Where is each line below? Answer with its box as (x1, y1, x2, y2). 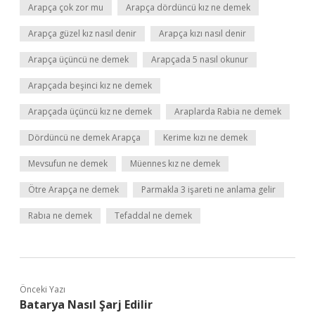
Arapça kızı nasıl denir (159, 27, 246, 39)
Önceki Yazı (20, 283, 65, 295)
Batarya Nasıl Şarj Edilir (20, 297, 153, 312)
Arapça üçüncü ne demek (28, 53, 129, 65)
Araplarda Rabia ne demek (174, 105, 281, 117)
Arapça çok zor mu (28, 1, 103, 13)
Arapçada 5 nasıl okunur (151, 53, 248, 65)
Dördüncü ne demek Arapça (28, 131, 141, 143)
